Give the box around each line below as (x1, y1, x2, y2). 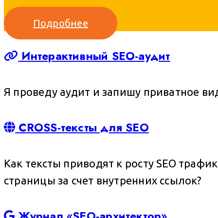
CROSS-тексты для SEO (15, 119, 149, 136)
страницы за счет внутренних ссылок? (4, 174, 202, 186)
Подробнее (33, 18, 88, 29)
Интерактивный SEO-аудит (18, 47, 170, 64)
